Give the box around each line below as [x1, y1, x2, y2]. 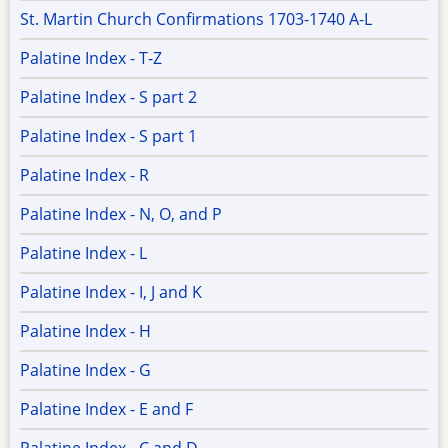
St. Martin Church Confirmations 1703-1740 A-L [20, 8, 372, 31]
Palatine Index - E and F [20, 398, 193, 421]
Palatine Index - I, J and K [20, 281, 202, 304]
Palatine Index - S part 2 [20, 86, 197, 109]
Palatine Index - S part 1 [20, 125, 197, 148]
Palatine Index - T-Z [20, 47, 162, 70]
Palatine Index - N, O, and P [20, 203, 222, 226]
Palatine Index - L [20, 242, 147, 265]
